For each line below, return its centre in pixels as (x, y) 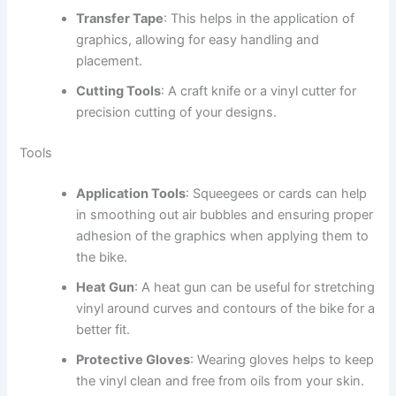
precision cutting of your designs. (177, 112)
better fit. (103, 329)
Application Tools (131, 193)
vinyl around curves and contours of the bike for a (226, 308)
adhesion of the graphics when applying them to (223, 236)
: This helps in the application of (259, 18)
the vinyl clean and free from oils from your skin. (221, 381)
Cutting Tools (119, 91)
